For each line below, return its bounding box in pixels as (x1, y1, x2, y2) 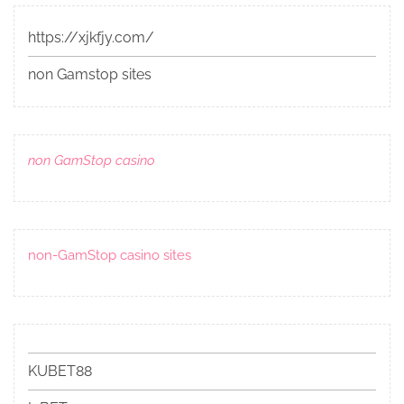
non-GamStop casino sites (28, 246, 191, 263)
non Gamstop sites (28, 65, 151, 83)
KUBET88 (28, 362, 92, 380)
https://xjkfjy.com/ (28, 28, 154, 46)
